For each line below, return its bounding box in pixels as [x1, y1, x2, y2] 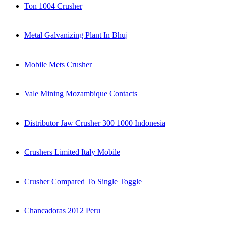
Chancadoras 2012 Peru [24, 206, 100, 215]
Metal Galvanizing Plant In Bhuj [24, 31, 128, 40]
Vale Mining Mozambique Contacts [24, 89, 137, 98]
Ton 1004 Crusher [24, 2, 82, 11]
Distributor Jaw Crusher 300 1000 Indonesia [24, 119, 165, 128]
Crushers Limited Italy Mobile [24, 148, 120, 157]
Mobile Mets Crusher [24, 60, 92, 69]
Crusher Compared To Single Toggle [24, 177, 142, 186]
